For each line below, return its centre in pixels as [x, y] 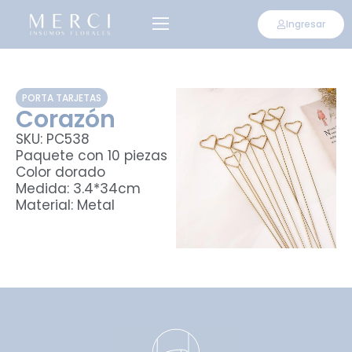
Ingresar [305, 24]
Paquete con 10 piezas [92, 156]
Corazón [66, 119]
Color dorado [60, 172]
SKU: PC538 [53, 139]
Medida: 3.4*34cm [78, 189]
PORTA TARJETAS [62, 98]
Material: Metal [65, 205]
